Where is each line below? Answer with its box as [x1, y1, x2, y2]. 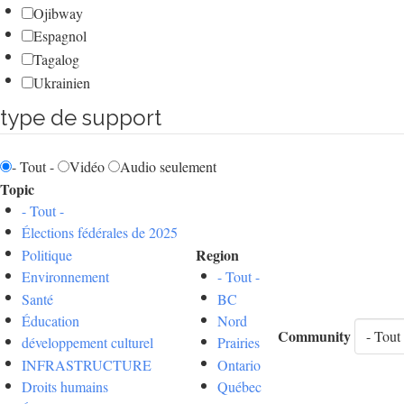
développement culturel [22, 333, 153, 353]
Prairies [217, 333, 260, 353]
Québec [217, 377, 262, 397]
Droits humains [22, 377, 108, 397]
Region [196, 243, 239, 265]
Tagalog [33, 49, 79, 69]
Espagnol [33, 26, 87, 46]
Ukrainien [33, 72, 90, 92]
